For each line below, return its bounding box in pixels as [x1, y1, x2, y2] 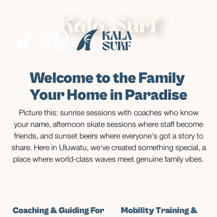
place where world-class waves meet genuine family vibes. [13, 156, 204, 163]
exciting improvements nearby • [69, 14, 148, 19]
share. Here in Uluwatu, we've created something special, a [11, 145, 206, 152]
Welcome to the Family [30, 69, 185, 87]
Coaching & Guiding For [12, 205, 104, 216]
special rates [45, 5, 79, 11]
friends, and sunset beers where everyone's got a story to [14, 133, 203, 140]
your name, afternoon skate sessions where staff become [14, 122, 203, 128]
